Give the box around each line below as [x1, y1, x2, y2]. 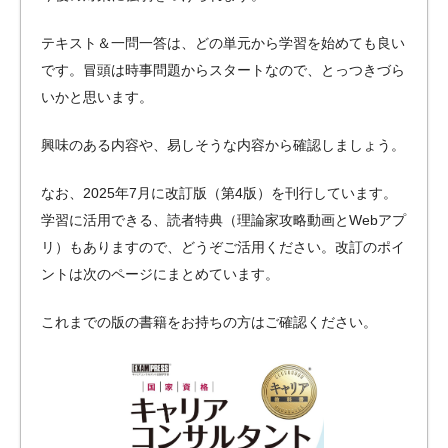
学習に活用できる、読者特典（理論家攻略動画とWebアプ [41, 211, 406, 228]
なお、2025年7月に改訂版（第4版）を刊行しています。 [41, 184, 397, 201]
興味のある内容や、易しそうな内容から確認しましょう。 [41, 136, 405, 153]
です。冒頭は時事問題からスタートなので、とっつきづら [41, 61, 405, 78]
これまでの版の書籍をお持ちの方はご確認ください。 [41, 313, 377, 330]
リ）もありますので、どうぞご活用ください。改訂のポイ [41, 238, 405, 255]
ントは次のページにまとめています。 [41, 265, 279, 282]
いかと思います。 [41, 88, 153, 105]
